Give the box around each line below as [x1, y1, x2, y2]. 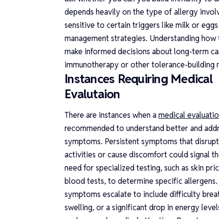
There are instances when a [65, 110, 156, 121]
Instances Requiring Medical [65, 70, 213, 87]
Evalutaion [65, 86, 120, 102]
